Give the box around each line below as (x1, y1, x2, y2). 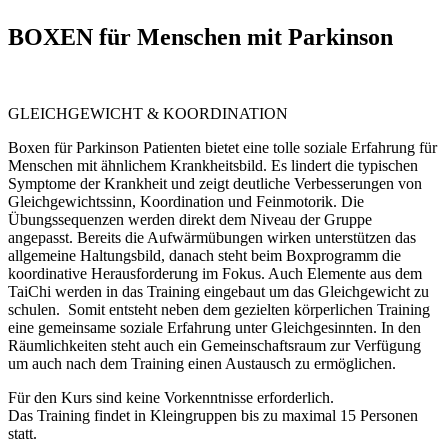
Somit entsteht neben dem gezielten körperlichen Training (68, 300, 430, 318)
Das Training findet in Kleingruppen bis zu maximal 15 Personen (8, 406, 418, 424)
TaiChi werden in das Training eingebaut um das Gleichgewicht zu (8, 282, 429, 300)
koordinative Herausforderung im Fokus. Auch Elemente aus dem (8, 264, 422, 282)
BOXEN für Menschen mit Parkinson (8, 23, 393, 50)
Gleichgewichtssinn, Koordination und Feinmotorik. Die (8, 192, 364, 210)
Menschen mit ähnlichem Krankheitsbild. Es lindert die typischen (8, 156, 418, 174)
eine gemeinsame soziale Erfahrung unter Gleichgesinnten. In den (8, 318, 421, 336)
